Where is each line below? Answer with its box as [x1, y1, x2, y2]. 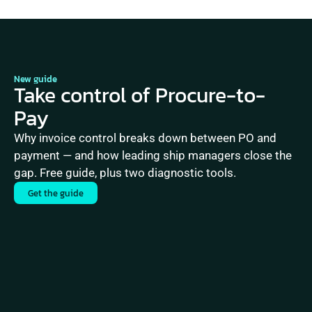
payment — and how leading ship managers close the [14, 148, 292, 162]
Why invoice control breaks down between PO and [14, 131, 276, 145]
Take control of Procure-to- [14, 79, 265, 111]
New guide [14, 72, 57, 86]
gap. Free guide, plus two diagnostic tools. [14, 166, 236, 180]
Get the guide [28, 186, 84, 200]
